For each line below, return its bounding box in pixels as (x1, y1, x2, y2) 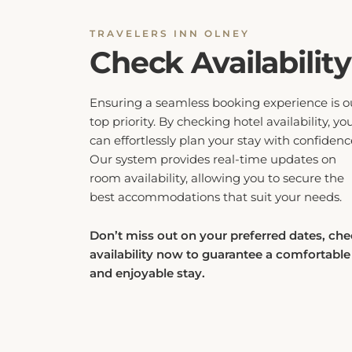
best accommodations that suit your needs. (90, 178, 342, 193)
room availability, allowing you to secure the (90, 159, 344, 174)
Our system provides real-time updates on (90, 141, 336, 156)
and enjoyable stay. (90, 255, 205, 269)
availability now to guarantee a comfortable (90, 236, 350, 251)
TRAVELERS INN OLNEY (90, 16, 250, 28)
